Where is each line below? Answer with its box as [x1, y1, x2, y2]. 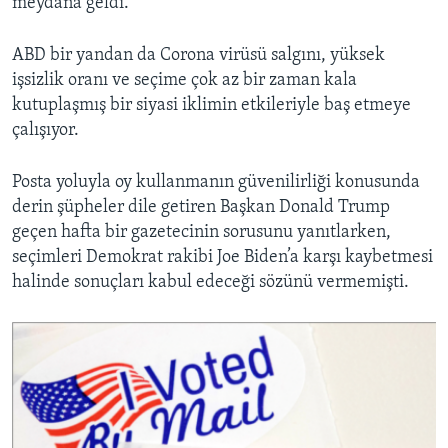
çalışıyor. [12, 121, 79, 141]
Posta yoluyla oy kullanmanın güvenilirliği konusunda [12, 173, 420, 193]
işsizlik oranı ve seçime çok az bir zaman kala [12, 71, 357, 91]
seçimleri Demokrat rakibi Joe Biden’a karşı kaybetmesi [12, 248, 433, 268]
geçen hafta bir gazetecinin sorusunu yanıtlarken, [12, 223, 391, 243]
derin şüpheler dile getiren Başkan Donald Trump [12, 198, 390, 218]
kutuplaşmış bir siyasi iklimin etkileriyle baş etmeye [12, 96, 411, 116]
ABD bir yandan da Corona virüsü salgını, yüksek [12, 46, 385, 66]
